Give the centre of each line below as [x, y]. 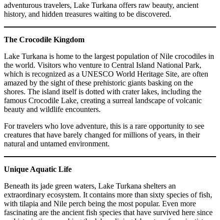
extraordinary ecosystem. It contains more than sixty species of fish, [108, 194]
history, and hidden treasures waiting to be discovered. [88, 14]
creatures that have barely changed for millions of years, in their [102, 135]
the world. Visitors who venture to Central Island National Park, [103, 65]
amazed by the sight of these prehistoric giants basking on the [98, 82]
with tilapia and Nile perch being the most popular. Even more [100, 203]
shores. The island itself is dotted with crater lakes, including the [103, 91]
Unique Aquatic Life [38, 169]
